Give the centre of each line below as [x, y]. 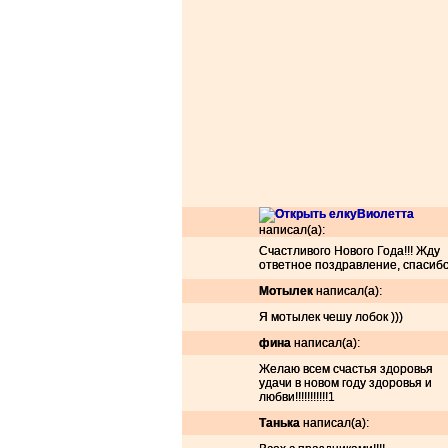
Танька [279, 423]
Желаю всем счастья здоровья [346, 369]
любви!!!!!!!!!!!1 [297, 397]
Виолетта [385, 214]
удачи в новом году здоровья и [345, 383]
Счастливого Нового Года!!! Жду [349, 251]
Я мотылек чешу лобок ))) [331, 317]
